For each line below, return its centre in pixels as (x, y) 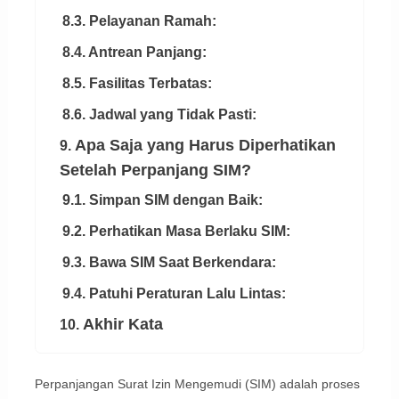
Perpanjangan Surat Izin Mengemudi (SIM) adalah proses (197, 384)
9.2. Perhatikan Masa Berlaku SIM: (176, 232)
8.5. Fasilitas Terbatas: (137, 84)
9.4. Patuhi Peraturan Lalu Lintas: (174, 294)
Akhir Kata (122, 325)
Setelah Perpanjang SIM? (155, 171)
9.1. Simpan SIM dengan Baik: (162, 200)
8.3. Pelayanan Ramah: (139, 21)
